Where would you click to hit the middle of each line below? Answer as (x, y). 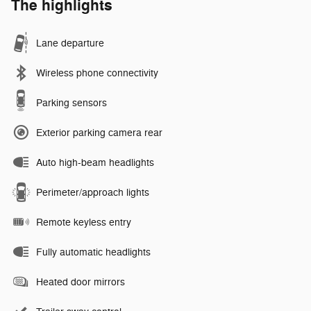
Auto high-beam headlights (95, 162)
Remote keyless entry (84, 222)
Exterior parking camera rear (99, 133)
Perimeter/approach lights (93, 192)
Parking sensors (72, 103)
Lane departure (70, 43)
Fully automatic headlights (93, 252)
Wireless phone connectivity (97, 73)
